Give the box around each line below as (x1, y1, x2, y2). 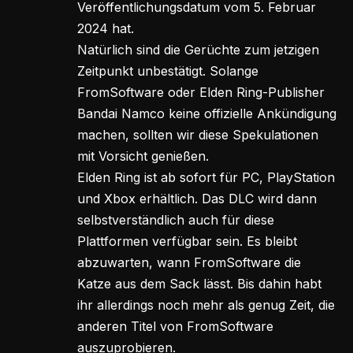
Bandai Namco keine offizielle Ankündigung (77, 106, 336, 122)
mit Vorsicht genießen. (77, 148, 209, 165)
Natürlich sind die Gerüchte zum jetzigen (77, 42, 319, 58)
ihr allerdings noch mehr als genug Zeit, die (77, 297, 335, 314)
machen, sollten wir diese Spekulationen (77, 127, 318, 143)
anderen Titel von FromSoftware (77, 318, 273, 335)
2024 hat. (77, 20, 134, 37)
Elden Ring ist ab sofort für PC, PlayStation (77, 169, 335, 186)
